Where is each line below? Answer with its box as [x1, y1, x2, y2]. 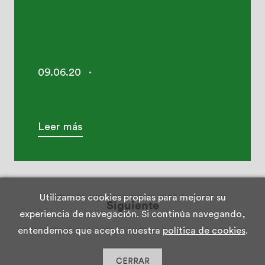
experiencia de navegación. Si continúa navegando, [20, 209, 245, 219]
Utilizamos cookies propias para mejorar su [39, 193, 226, 202]
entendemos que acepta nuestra [17, 226, 163, 235]
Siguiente [106, 200, 159, 212]
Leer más [38, 121, 83, 132]
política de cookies [162, 226, 245, 235]
